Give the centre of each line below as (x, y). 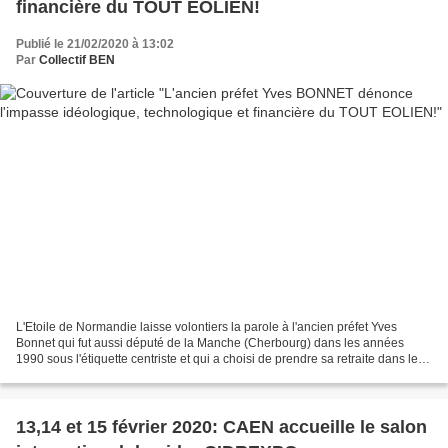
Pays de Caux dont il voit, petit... (102, 375)
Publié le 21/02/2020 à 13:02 (95, 43)
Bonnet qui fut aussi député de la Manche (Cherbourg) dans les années (210, 343)
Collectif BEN (77, 59)
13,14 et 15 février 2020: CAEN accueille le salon (221, 427)
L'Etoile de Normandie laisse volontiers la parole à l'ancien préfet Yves (206, 327)
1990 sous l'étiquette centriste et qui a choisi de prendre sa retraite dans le (217, 359)
